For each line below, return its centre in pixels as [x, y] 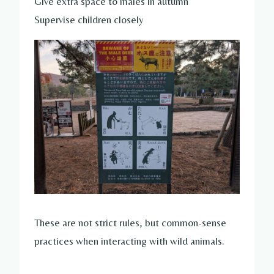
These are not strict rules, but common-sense [130, 223]
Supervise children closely [89, 19]
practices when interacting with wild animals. [129, 241]
